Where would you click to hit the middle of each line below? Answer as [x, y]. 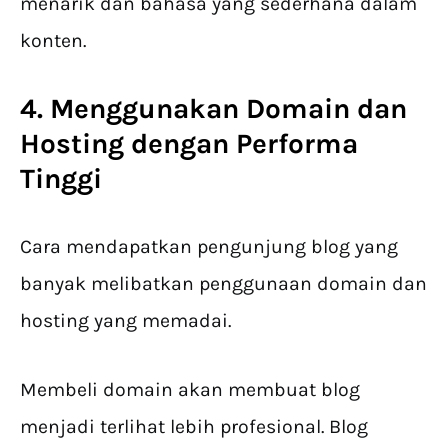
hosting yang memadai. [125, 321]
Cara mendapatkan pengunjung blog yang [209, 247]
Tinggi [61, 179]
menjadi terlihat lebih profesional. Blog [194, 427]
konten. [53, 41]
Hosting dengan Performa [189, 144]
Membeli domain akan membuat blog [190, 390]
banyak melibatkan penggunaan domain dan [223, 284]
